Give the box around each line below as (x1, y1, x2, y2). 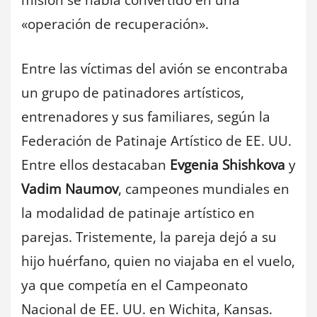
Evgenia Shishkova (170, 155, 285, 174)
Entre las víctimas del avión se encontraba (21, 59, 288, 78)
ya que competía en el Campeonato (21, 275, 248, 294)
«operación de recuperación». (21, 15, 209, 34)
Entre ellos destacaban (21, 155, 170, 174)
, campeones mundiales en (118, 179, 289, 198)
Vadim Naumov (21, 179, 118, 198)
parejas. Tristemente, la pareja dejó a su (21, 227, 277, 246)
